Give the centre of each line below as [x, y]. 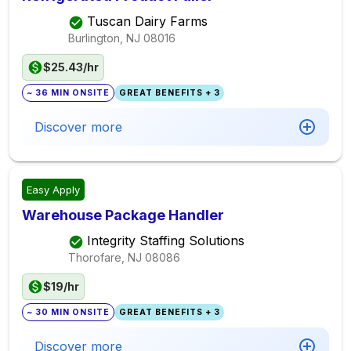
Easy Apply [53, 190]
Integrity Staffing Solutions [166, 241]
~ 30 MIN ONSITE [69, 312]
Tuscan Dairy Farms [147, 22]
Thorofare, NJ [105, 257]
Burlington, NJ [104, 38]
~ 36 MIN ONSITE [69, 93]
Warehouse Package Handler [123, 215]
